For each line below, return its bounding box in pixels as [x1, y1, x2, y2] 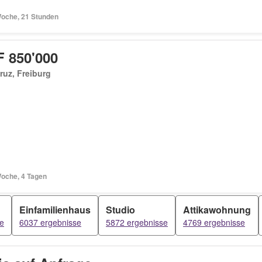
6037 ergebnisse [19, 216, 81, 228]
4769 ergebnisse [183, 216, 245, 228]
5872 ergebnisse [106, 216, 168, 228]
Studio [106, 203, 135, 216]
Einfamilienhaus [19, 203, 91, 216]
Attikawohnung [183, 203, 251, 216]
